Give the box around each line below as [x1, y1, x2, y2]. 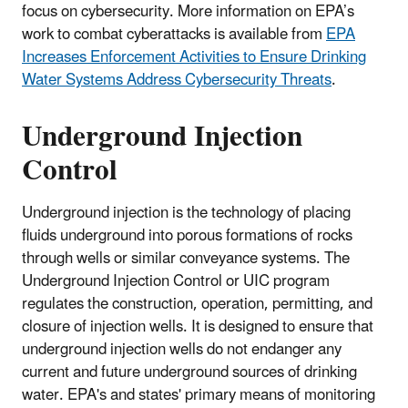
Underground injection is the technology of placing [22, 197, 351, 230]
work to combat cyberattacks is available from [22, 18, 326, 52]
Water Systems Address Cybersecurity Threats [22, 64, 331, 97]
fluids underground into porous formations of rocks [22, 219, 352, 253]
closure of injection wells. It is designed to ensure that [22, 311, 373, 344]
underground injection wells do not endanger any [22, 333, 342, 367]
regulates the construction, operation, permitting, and [22, 288, 372, 321]
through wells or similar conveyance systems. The [22, 242, 350, 276]
